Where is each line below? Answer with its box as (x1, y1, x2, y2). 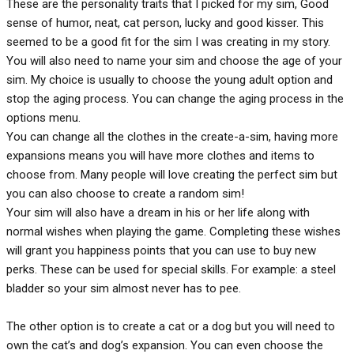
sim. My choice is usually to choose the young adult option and (6, 72, 333, 87)
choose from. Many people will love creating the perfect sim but (6, 167, 337, 182)
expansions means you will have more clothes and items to (6, 148, 314, 163)
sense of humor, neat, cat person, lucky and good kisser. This (6, 15, 324, 30)
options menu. (6, 110, 81, 125)
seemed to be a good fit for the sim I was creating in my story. (6, 34, 330, 49)
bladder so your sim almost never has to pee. (6, 281, 241, 296)
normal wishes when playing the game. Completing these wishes (6, 224, 341, 239)
